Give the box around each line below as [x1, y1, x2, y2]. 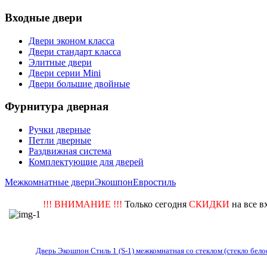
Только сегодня [122, 199, 189, 210]
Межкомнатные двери [5, 177, 95, 188]
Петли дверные [29, 135, 91, 146]
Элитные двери [29, 57, 92, 67]
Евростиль [133, 177, 176, 188]
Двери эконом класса [29, 35, 114, 46]
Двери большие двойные [29, 78, 130, 89]
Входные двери [5, 11, 82, 24]
